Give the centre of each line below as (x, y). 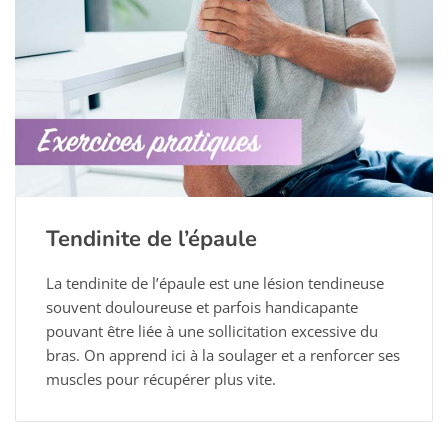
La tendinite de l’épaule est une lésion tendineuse (215, 282)
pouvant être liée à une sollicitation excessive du (212, 330)
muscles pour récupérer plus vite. (161, 378)
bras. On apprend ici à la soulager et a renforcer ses (223, 354)
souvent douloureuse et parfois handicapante (202, 306)
